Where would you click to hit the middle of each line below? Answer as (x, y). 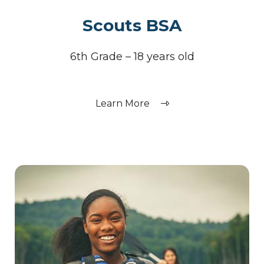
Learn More (123, 103)
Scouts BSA (132, 25)
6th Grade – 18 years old (132, 56)
